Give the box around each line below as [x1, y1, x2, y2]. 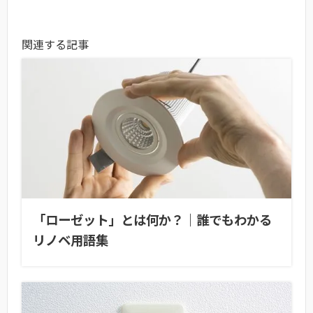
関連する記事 [22, 35, 89, 52]
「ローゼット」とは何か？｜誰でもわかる [33, 210, 272, 228]
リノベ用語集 [33, 230, 108, 249]
